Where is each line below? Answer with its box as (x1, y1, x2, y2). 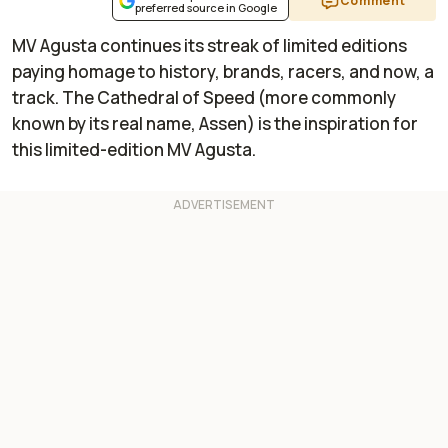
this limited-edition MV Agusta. (12, 138, 256, 162)
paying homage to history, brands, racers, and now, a (12, 60, 434, 84)
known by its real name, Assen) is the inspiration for (12, 112, 418, 136)
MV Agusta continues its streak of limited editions (12, 34, 407, 58)
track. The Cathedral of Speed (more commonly (12, 86, 396, 110)
